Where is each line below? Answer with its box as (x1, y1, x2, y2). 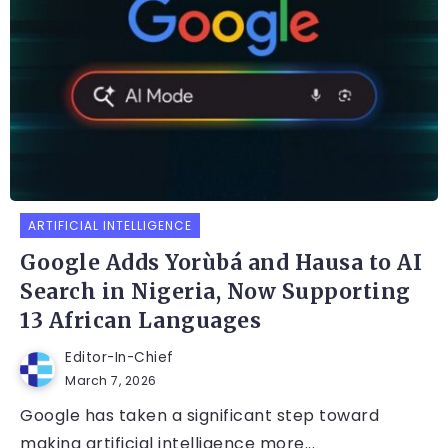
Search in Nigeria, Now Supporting (20, 279, 411, 306)
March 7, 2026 (65, 372, 157, 390)
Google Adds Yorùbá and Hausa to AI (20, 250, 422, 277)
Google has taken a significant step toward (20, 404, 379, 428)
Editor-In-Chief (65, 348, 174, 368)
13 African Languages (20, 308, 261, 335)
